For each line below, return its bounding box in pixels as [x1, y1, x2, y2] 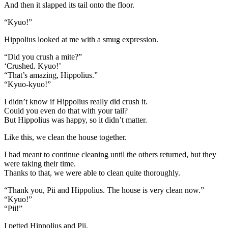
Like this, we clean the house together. [4, 132, 127, 141]
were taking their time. [4, 159, 76, 168]
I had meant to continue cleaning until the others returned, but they [4, 150, 216, 159]
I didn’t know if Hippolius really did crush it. [4, 97, 148, 106]
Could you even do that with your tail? [4, 106, 128, 115]
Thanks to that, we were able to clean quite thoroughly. [4, 168, 180, 177]
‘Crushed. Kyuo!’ [4, 61, 61, 70]
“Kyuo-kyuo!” [4, 79, 51, 89]
